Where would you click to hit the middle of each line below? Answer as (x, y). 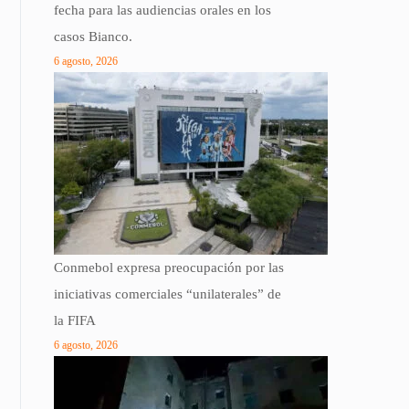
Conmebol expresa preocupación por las (169, 268)
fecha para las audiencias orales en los (163, 10)
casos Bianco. (93, 37)
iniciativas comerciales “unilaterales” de (168, 294)
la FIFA (75, 321)
